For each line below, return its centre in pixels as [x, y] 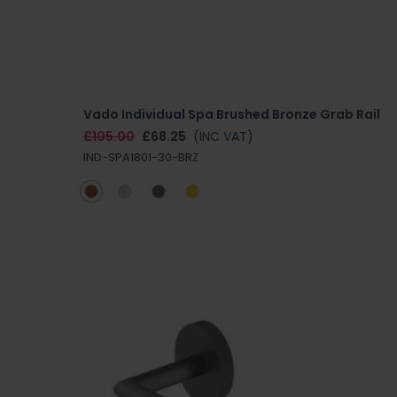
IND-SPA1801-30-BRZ [141, 157]
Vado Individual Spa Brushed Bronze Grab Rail [232, 114]
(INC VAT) [223, 136]
